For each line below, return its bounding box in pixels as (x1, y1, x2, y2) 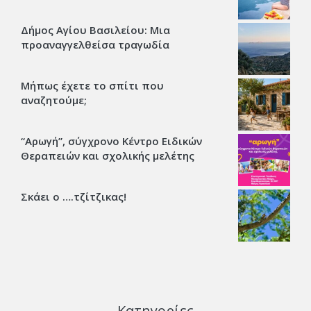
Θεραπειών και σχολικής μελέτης (21, 148, 194, 162)
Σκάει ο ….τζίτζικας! (21, 189, 126, 203)
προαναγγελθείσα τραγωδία (21, 37, 169, 51)
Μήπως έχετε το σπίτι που (21, 78, 164, 92)
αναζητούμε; (21, 92, 87, 107)
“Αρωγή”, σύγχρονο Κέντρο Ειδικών (21, 133, 202, 148)
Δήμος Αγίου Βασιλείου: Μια (21, 22, 170, 37)
